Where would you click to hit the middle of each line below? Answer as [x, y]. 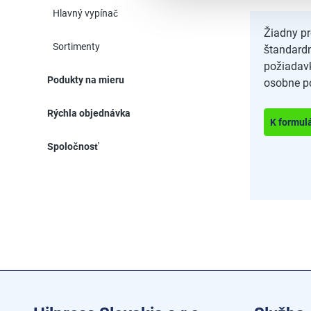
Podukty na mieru [86, 80]
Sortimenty [76, 47]
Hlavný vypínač [85, 13]
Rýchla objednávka [89, 113]
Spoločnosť [73, 146]
